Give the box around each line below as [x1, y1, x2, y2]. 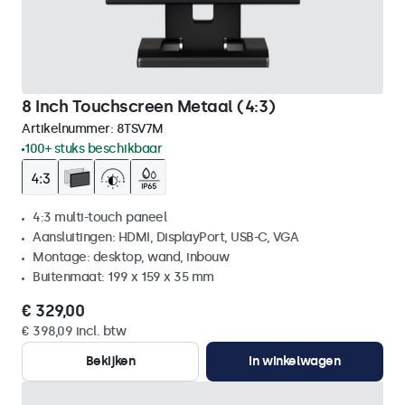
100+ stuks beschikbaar [24, 141, 162, 156]
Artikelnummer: [22, 121, 117, 137]
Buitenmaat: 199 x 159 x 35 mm [33, 269, 214, 285]
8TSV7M [116, 121, 164, 137]
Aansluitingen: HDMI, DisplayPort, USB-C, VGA [33, 230, 298, 245]
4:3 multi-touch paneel [33, 210, 166, 225]
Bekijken [85, 353, 136, 369]
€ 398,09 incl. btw [22, 324, 126, 339]
